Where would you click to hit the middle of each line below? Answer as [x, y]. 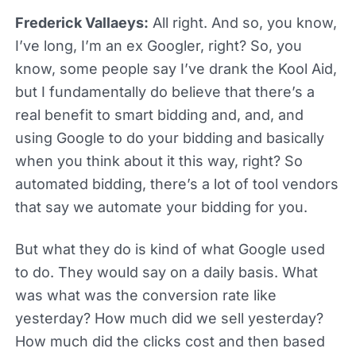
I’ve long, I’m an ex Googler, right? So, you [158, 45]
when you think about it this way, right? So [159, 161]
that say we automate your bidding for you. [161, 207]
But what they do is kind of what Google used [170, 249]
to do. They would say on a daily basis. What [166, 272]
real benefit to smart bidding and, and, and [159, 114]
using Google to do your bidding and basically [169, 137]
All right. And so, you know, [242, 22]
